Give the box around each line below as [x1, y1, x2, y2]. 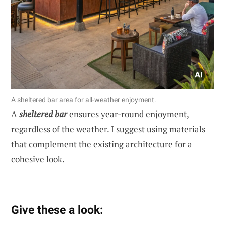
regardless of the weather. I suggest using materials [11, 123, 205, 135]
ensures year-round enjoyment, [67, 108, 189, 120]
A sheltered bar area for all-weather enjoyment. [11, 96, 156, 104]
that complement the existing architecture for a [11, 138, 192, 150]
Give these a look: [11, 203, 103, 217]
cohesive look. [11, 153, 65, 165]
